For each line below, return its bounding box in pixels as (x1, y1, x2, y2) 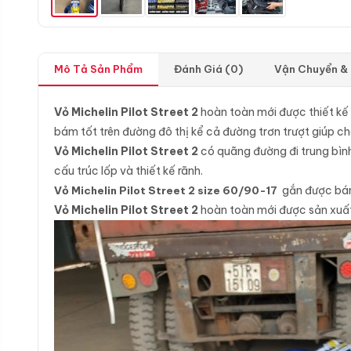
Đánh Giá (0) (174, 63, 243, 75)
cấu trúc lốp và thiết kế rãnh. (54, 164, 203, 178)
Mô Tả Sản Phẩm (54, 63, 143, 75)
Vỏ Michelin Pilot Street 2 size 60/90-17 (54, 183, 280, 197)
